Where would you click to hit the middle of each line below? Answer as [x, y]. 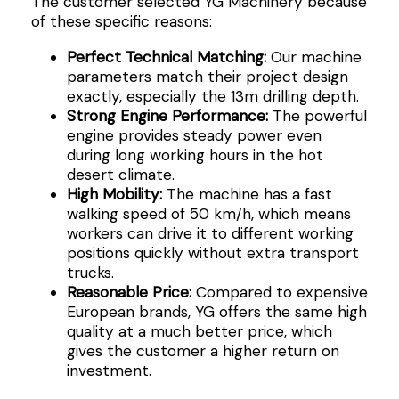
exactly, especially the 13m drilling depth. [212, 96]
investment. [109, 370]
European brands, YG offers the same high [216, 311]
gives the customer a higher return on [203, 350]
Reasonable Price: [129, 292]
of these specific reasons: [121, 22]
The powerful [317, 115]
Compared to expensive [279, 292]
